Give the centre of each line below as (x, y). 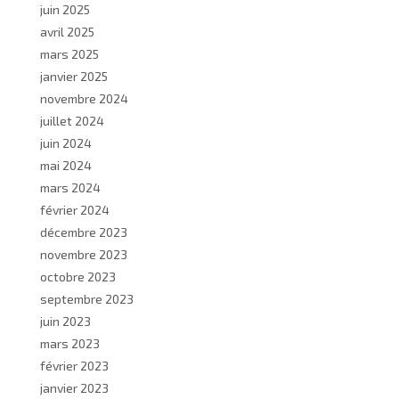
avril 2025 (67, 31)
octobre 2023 (78, 276)
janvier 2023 (74, 387)
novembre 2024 (84, 98)
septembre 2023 (87, 298)
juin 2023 (65, 321)
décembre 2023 (84, 232)
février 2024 (75, 209)
